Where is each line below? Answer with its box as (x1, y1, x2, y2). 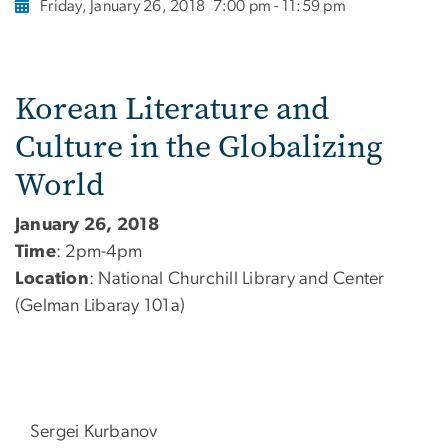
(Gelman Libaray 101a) (15, 297, 186, 316)
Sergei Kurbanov (30, 422, 158, 441)
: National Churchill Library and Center (89, 270, 385, 289)
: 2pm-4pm (56, 243, 143, 262)
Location (15, 270, 89, 289)
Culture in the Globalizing (15, 125, 383, 169)
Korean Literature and (15, 87, 329, 131)
